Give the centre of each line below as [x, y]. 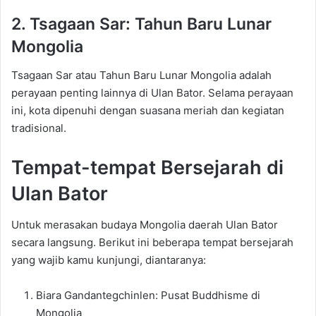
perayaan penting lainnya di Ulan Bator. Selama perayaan [152, 92]
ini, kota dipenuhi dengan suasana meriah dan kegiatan [148, 110]
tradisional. [39, 128]
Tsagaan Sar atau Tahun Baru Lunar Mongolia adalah [141, 75]
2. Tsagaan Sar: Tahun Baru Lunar [141, 24]
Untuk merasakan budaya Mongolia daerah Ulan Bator [145, 225]
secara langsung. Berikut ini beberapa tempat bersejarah [152, 243]
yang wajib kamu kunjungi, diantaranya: [109, 260]
